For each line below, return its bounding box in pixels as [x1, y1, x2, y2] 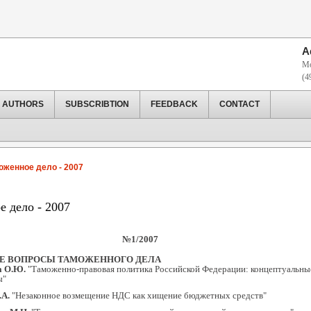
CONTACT [219, 99, 260, 109]
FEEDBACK [151, 99, 198, 109]
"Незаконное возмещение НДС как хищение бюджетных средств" [10, 290, 267, 301]
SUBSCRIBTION [65, 99, 129, 109]
